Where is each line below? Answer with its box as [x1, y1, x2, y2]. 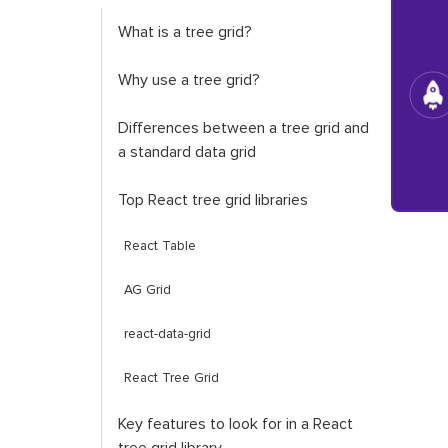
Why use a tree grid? [117, 72, 260, 88]
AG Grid [123, 283, 171, 297]
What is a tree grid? [117, 24, 252, 40]
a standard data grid [117, 144, 256, 160]
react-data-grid [123, 327, 211, 341]
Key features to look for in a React [117, 416, 353, 432]
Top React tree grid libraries [117, 192, 308, 208]
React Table [123, 239, 196, 253]
